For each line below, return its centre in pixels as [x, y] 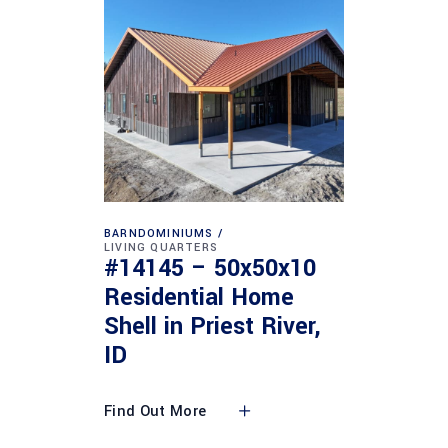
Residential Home [199, 297]
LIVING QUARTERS [161, 247]
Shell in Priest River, [212, 326]
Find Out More [155, 411]
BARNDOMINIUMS [159, 233]
